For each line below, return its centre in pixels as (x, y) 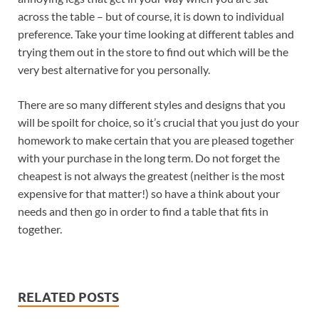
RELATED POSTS (68, 297)
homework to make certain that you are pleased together (156, 140)
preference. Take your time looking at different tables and (156, 33)
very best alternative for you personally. (114, 69)
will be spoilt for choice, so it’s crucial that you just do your (158, 122)
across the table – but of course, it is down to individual (151, 16)
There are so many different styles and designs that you (152, 104)
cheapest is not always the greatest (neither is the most (151, 175)
